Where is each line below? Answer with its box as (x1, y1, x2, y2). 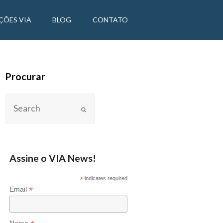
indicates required (83, 175, 128, 181)
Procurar (5, 71, 46, 82)
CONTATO (92, 15, 128, 24)
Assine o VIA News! (9, 152, 96, 164)
